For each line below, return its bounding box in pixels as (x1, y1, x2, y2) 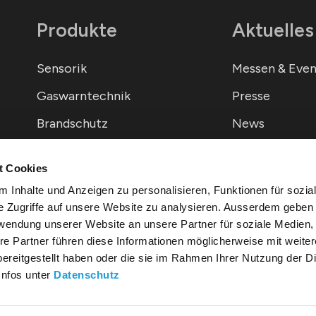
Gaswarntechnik (36, 88, 130, 104)
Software (36, 171, 92, 186)
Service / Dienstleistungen (36, 143, 188, 159)
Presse (232, 88, 270, 104)
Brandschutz (36, 116, 108, 131)
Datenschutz (54, 269, 120, 281)
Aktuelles (232, 18, 314, 42)
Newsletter (232, 143, 298, 159)
